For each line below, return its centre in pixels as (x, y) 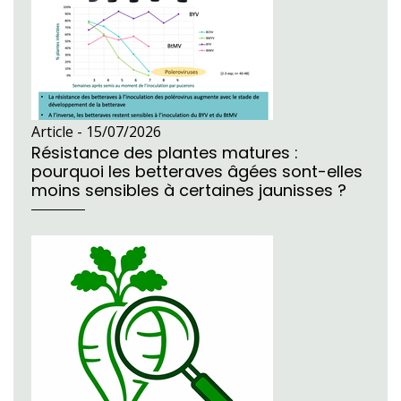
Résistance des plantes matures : (165, 153)
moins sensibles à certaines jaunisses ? (189, 191)
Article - (59, 132)
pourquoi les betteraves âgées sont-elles (197, 172)
